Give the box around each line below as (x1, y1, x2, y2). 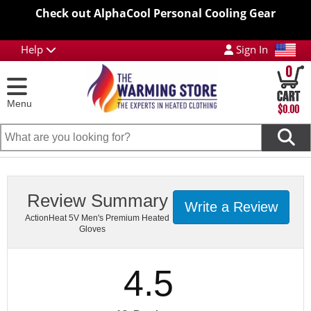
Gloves (78, 224, 106, 234)
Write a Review (185, 199, 278, 215)
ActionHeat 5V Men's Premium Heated (25, 213, 169, 223)
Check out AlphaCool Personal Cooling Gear (35, 6, 276, 21)
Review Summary (26, 190, 168, 211)
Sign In (233, 42, 268, 56)
